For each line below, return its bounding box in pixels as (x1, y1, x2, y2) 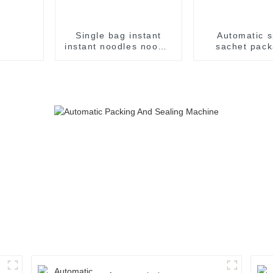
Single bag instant (76, 30, 161, 40)
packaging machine (69, 63, 168, 73)
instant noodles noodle (65, 41, 172, 51)
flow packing (89, 52, 148, 62)
